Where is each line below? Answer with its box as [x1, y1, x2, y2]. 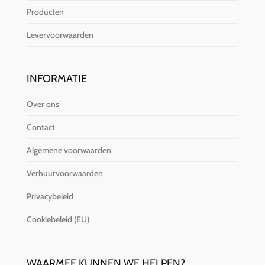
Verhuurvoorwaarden [26, 167, 103, 179]
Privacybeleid [26, 190, 73, 202]
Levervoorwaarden [26, 29, 93, 40]
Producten [26, 6, 64, 17]
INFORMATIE [26, 72, 87, 85]
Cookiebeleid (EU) [26, 214, 89, 225]
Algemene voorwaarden [26, 144, 111, 156]
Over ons [26, 98, 59, 109]
